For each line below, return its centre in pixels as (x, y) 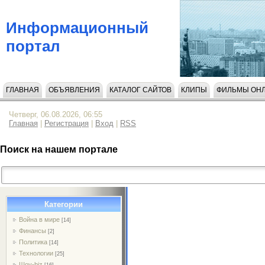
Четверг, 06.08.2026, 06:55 (56, 114)
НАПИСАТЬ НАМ (34, 109)
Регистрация (67, 123)
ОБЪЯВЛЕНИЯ (74, 90)
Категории (64, 204)
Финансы (33, 230)
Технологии (36, 253)
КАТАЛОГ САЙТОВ (140, 90)
